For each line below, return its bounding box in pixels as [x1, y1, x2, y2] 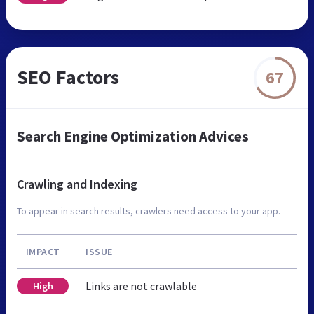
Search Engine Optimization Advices [17, 127, 249, 146]
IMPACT [25, 245, 60, 259]
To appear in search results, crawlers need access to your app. [17, 205, 280, 218]
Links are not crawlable [86, 279, 197, 294]
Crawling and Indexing [17, 176, 137, 193]
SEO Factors [17, 64, 119, 90]
